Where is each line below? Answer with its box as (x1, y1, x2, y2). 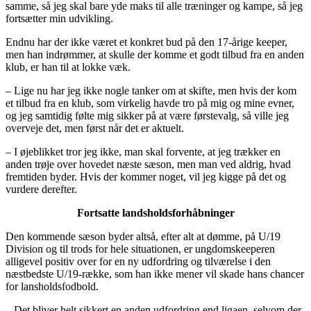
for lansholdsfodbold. (6, 280, 99, 293)
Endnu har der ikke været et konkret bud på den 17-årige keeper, (6, 36, 287, 49)
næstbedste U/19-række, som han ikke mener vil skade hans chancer (6, 268, 304, 280)
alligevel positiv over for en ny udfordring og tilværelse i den (6, 255, 271, 268)
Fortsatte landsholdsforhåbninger (76, 207, 235, 219)
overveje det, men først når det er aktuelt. (6, 122, 184, 135)
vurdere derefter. (6, 183, 77, 196)
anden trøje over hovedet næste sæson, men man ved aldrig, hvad (6, 158, 291, 171)
